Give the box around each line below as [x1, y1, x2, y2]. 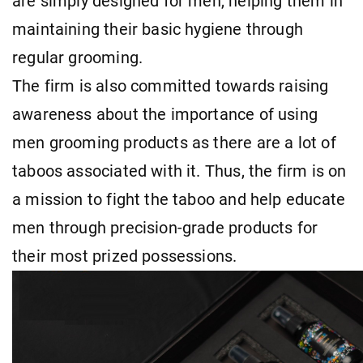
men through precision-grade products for [12, 218, 318, 237]
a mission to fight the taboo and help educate [12, 190, 346, 209]
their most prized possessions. [12, 246, 237, 266]
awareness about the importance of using [12, 105, 318, 124]
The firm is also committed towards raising [12, 76, 329, 96]
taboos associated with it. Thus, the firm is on [12, 161, 347, 181]
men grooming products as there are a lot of [12, 133, 336, 152]
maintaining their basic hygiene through [12, 19, 304, 39]
